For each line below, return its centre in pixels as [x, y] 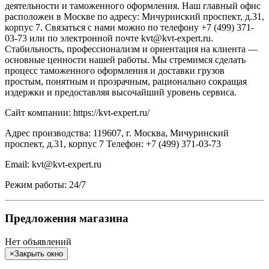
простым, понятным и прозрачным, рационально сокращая [126, 81]
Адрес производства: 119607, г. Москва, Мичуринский [117, 133]
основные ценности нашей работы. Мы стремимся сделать [125, 59]
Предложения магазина [67, 219]
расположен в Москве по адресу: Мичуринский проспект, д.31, [134, 16]
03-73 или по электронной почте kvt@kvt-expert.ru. [109, 38]
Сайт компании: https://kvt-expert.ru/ [77, 112]
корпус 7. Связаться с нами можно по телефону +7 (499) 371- [129, 27]
